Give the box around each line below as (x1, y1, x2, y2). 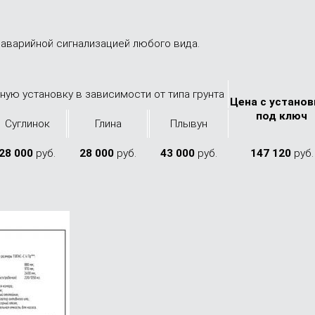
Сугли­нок (4, 117, 50, 130)
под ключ (256, 110, 307, 122)
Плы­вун (170, 117, 207, 130)
